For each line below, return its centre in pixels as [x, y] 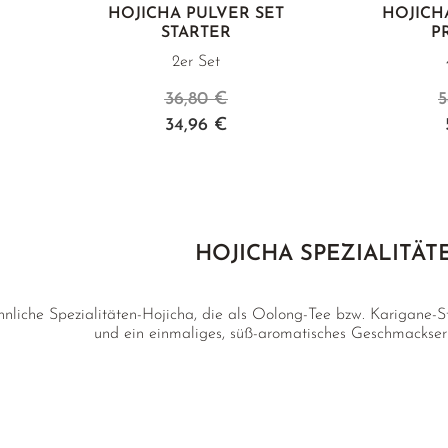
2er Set [196, 62]
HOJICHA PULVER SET [196, 14]
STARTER [196, 33]
